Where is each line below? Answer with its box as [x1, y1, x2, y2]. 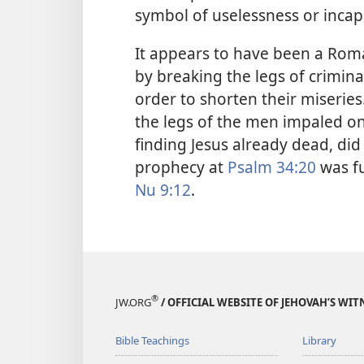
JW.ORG [115, 294, 151, 310]
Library [301, 332, 336, 348]
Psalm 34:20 [227, 156, 316, 179]
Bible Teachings [115, 332, 189, 348]
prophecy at [135, 156, 227, 179]
